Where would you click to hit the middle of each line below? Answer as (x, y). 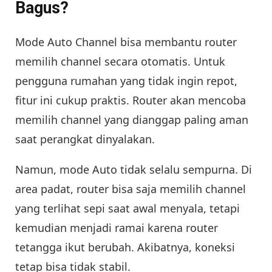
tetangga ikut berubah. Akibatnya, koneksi (125, 247)
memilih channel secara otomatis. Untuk (120, 62)
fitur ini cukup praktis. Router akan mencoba (131, 100)
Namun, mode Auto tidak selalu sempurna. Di (134, 170)
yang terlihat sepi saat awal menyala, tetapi (127, 209)
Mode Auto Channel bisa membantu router (126, 42)
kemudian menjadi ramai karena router (117, 228)
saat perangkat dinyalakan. (85, 139)
